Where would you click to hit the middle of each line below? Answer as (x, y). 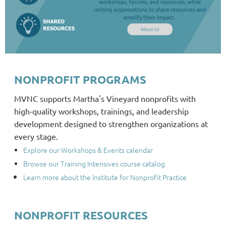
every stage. (36, 136)
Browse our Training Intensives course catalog (94, 164)
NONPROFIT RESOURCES (81, 215)
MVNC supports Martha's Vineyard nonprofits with (105, 99)
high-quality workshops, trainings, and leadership (101, 111)
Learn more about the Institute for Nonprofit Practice (105, 177)
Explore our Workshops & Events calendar (88, 150)
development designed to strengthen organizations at (111, 124)
